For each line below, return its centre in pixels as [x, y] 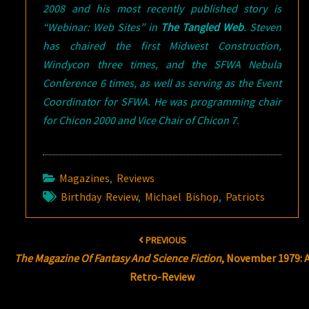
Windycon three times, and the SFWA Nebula [162, 64]
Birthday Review [100, 197]
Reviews [136, 178]
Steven [266, 27]
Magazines [85, 178]
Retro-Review [162, 277]
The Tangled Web [202, 27]
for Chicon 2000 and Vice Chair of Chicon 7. [141, 120]
